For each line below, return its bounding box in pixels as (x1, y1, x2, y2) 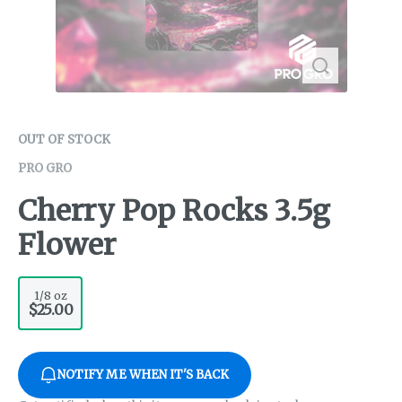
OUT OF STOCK (18, 132, 110, 147)
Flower (18, 227, 116, 264)
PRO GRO (18, 161, 72, 176)
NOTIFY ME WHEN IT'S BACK (57, 367, 230, 383)
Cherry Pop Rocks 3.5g (18, 193, 330, 230)
